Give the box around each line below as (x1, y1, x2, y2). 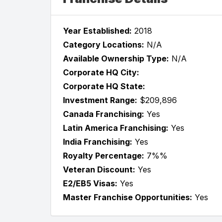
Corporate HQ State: (63, 81, 145, 91)
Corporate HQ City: (63, 67, 139, 77)
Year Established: (63, 25, 132, 36)
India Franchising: (63, 136, 132, 147)
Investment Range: (63, 95, 137, 105)
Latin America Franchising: (63, 122, 168, 133)
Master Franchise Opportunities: (63, 192, 192, 202)
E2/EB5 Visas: (63, 178, 117, 188)
